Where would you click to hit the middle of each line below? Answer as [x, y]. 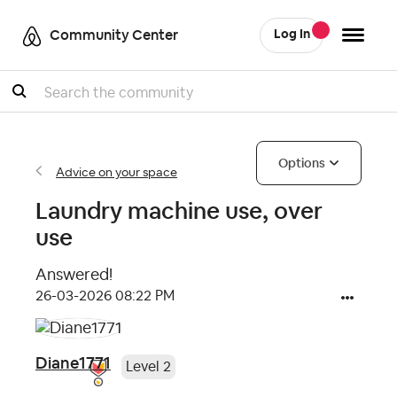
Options [302, 163]
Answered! [74, 275]
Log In [292, 35]
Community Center [114, 35]
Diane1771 [73, 363]
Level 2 [148, 366]
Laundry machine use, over [179, 211]
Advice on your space [117, 173]
